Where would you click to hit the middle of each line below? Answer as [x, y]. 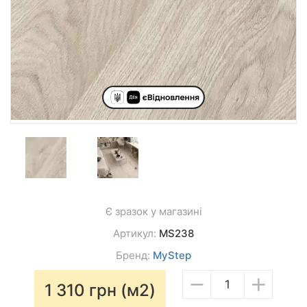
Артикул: [136, 233]
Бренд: [134, 255]
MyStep [172, 255]
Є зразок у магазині [153, 211]
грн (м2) [122, 290]
